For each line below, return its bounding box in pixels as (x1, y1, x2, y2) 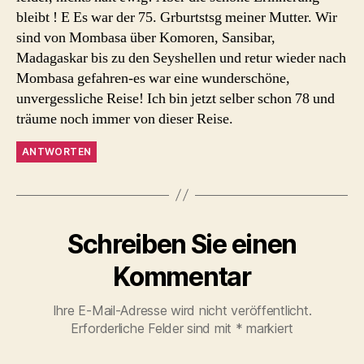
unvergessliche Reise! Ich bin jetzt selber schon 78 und (16, 89, 335, 108)
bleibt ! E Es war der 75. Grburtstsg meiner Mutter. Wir (16, 7, 337, 27)
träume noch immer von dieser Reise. (16, 109, 233, 128)
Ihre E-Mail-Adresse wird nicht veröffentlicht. (52, 301, 312, 318)
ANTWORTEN (22, 145, 92, 158)
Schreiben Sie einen (67, 227, 297, 260)
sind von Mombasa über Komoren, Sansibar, (16, 28, 275, 47)
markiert (242, 319, 294, 336)
